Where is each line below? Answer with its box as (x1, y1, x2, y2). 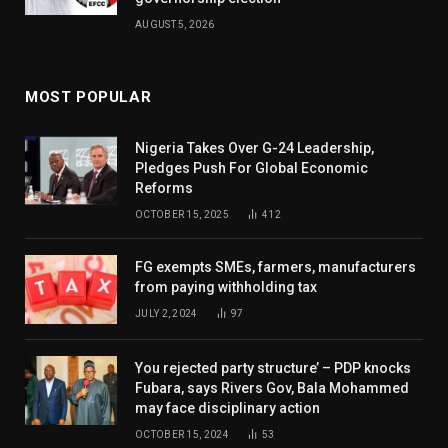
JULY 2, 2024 (135, 308, 198, 320)
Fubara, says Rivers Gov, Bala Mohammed (135, 380, 409, 397)
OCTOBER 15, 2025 (135, 209, 229, 221)
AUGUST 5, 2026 (135, 19, 215, 31)
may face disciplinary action (135, 400, 320, 417)
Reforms (135, 180, 193, 197)
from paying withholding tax (135, 279, 317, 296)
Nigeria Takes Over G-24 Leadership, (135, 140, 374, 157)
